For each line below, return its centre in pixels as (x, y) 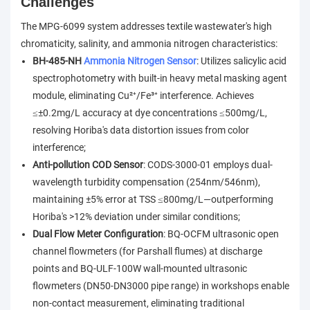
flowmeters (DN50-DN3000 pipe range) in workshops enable (161, 286)
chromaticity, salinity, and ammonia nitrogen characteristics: (149, 44)
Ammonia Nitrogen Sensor (140, 61)
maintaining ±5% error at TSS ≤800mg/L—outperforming (153, 200)
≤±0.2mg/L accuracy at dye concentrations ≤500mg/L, (149, 113)
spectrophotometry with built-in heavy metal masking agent (159, 79)
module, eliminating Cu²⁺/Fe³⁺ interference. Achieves (143, 96)
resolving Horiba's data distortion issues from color (140, 130)
